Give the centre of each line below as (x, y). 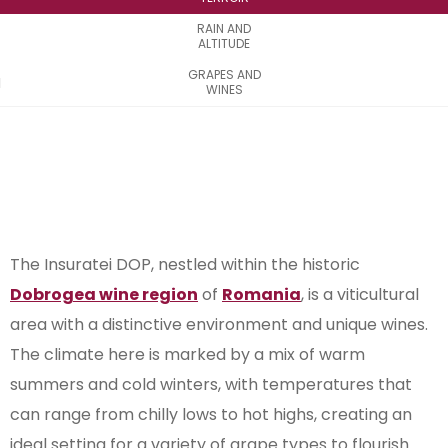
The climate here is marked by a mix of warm (187, 355)
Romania (261, 295)
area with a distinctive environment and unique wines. (219, 325)
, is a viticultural (360, 295)
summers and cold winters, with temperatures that (211, 385)
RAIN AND (224, 29)
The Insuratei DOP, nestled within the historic (185, 265)
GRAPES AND (224, 75)
